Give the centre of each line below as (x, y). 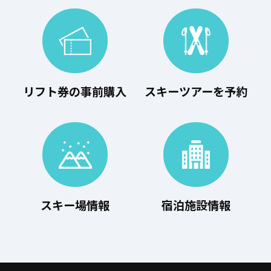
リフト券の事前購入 (75, 91)
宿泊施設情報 (196, 205)
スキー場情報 (75, 205)
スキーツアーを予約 (196, 91)
